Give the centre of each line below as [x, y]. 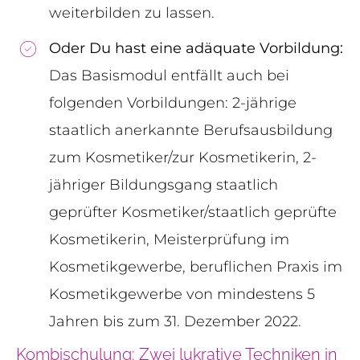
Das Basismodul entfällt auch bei [169, 76]
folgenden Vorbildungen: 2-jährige [173, 103]
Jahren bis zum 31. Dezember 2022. [175, 322]
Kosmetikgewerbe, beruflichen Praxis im [196, 267]
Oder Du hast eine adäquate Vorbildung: [196, 49]
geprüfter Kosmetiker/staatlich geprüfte [193, 213]
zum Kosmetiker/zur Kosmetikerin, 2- [183, 158]
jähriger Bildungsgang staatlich [164, 185]
